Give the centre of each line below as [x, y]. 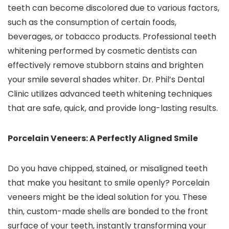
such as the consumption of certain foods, [92, 22]
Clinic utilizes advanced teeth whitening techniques [110, 94]
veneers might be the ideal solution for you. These [107, 197]
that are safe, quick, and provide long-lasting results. [113, 108]
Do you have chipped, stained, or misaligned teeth [108, 169]
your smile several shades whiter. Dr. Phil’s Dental [106, 80]
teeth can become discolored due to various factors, [113, 8]
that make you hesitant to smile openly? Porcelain [109, 183]
